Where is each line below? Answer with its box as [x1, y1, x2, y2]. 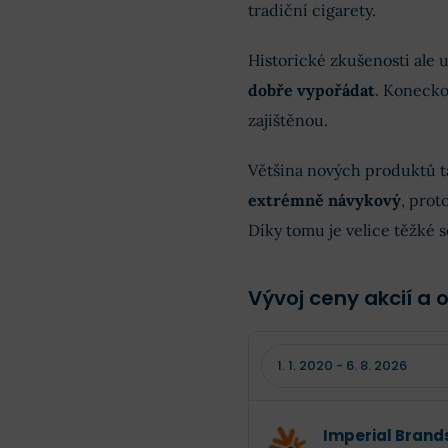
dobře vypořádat [247, 80, 375, 101]
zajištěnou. [247, 110, 328, 131]
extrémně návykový [247, 190, 401, 211]
